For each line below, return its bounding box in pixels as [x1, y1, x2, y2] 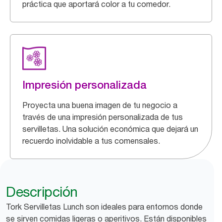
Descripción [6, 183, 78, 200]
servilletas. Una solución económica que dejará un [22, 124, 198, 134]
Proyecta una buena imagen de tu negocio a [22, 100, 177, 110]
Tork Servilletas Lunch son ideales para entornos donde [6, 202, 203, 212]
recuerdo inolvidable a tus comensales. [22, 136, 160, 146]
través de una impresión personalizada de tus [22, 112, 183, 122]
